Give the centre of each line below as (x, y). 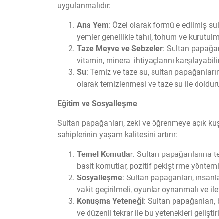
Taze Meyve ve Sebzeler (120, 49)
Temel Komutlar (105, 154)
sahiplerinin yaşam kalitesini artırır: (117, 135)
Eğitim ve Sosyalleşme (97, 103)
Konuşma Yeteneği (110, 201)
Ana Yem (93, 25)
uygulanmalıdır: (84, 6)
